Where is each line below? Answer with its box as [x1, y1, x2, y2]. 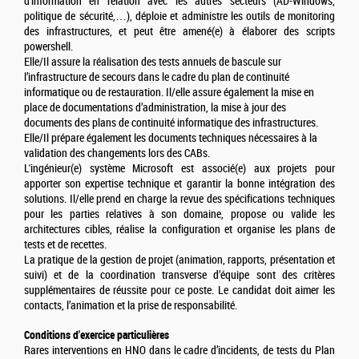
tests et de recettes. [24, 238, 107, 252]
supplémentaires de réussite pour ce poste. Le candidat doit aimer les [24, 284, 335, 298]
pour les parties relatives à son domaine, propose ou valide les [24, 208, 335, 222]
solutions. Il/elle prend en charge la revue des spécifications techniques [24, 192, 335, 207]
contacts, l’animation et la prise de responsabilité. [24, 299, 237, 313]
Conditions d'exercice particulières [24, 329, 169, 342]
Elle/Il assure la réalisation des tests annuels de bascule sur [24, 55, 281, 70]
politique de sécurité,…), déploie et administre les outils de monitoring [24, 10, 335, 24]
